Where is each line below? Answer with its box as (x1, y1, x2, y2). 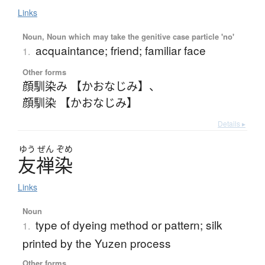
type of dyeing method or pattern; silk (35, 216, 222, 233)
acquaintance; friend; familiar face (35, 42, 206, 59)
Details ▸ (218, 118, 245, 129)
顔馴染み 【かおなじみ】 (22, 77, 149, 94)
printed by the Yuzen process (22, 235, 171, 251)
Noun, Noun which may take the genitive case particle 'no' (22, 31, 234, 43)
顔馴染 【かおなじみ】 (22, 94, 138, 111)
